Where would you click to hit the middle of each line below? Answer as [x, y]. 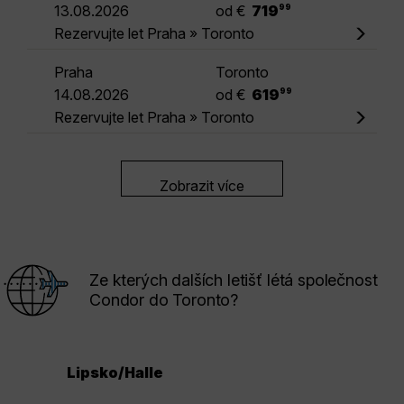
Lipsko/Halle [115, 373]
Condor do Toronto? [164, 299]
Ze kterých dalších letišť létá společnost [234, 280]
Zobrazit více [202, 185]
